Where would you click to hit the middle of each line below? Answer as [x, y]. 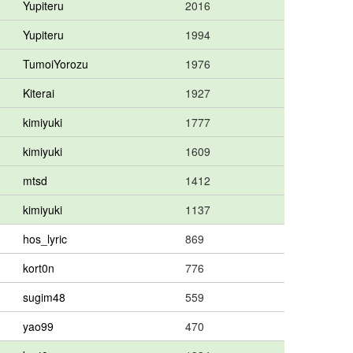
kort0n [39, 268]
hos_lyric [45, 239]
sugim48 [44, 297]
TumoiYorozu [56, 64]
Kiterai [39, 93]
